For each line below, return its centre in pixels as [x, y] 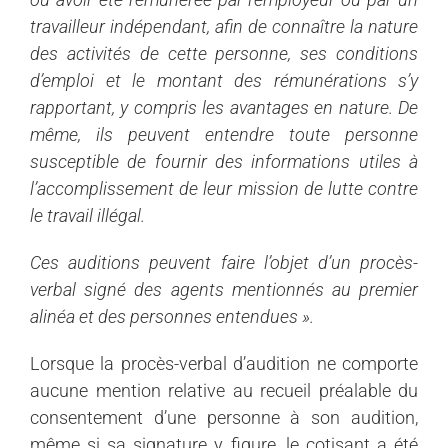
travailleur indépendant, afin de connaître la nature [224, 26]
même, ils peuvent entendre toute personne [224, 134]
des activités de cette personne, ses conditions [224, 53]
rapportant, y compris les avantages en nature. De [224, 107]
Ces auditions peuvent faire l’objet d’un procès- [224, 262]
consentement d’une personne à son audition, [224, 417]
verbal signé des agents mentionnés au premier [224, 289]
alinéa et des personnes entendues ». [172, 316]
